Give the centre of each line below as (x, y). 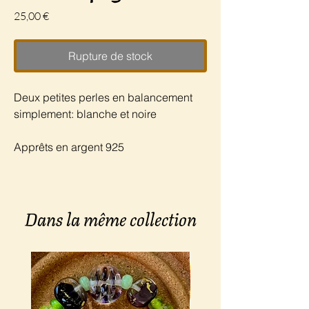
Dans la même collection (110, 218)
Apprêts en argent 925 (69, 147)
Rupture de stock (110, 56)
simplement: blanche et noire (85, 114)
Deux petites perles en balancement (103, 97)
